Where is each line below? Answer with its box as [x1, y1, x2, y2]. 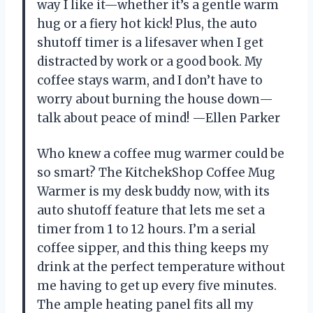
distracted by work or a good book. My [37, 54, 263, 70]
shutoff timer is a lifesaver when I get [37, 35, 263, 51]
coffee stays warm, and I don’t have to [37, 73, 263, 89]
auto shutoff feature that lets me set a [37, 203, 265, 219]
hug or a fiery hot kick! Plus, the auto [37, 16, 257, 32]
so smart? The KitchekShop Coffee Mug [37, 165, 275, 181]
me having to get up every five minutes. [37, 278, 277, 294]
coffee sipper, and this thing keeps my [37, 240, 269, 256]
